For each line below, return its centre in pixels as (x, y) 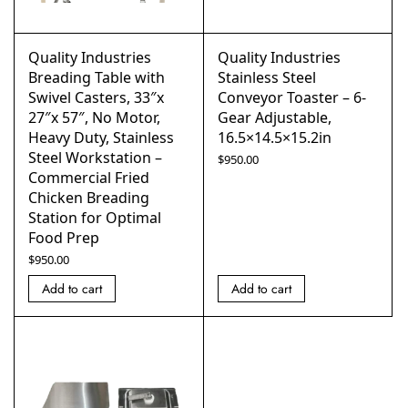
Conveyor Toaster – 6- (291, 97)
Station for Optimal (95, 218)
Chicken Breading (89, 198)
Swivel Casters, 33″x (96, 97)
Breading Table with (97, 77)
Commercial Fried (89, 178)
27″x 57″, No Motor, (94, 117)
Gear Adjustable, (274, 117)
